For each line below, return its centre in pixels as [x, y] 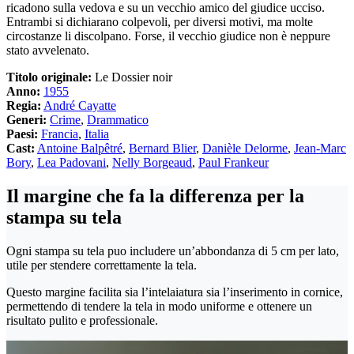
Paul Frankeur [233, 163]
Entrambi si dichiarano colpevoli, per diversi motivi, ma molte [160, 22]
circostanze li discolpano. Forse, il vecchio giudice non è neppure [168, 36]
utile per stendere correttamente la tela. [102, 265]
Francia [60, 134]
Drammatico [118, 120]
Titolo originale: [49, 77]
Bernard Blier [162, 149]
